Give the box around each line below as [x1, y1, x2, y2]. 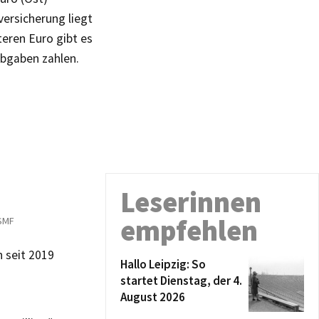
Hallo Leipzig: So [120, 256, 206, 272]
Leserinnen [120, 184, 261, 220]
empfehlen [120, 213, 258, 249]
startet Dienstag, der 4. [120, 273, 242, 288]
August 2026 [120, 289, 185, 305]
